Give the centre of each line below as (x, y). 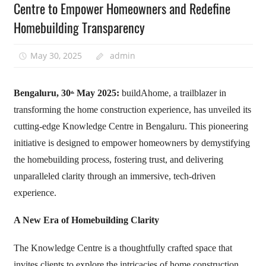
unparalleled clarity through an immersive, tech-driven (114, 176)
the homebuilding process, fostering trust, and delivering (118, 159)
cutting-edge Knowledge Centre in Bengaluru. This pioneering (131, 126)
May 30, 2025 (56, 55)
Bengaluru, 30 (42, 93)
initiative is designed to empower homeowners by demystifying (132, 142)
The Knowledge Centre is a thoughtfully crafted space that (123, 248)
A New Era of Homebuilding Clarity (86, 220)
